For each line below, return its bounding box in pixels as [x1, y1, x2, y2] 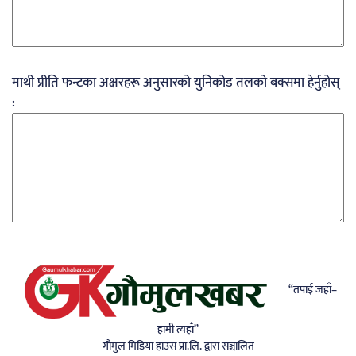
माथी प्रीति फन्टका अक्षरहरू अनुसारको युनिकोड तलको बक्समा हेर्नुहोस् [12, 72, 340, 94]
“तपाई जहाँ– [286, 281, 337, 300]
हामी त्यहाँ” [157, 320, 199, 339]
